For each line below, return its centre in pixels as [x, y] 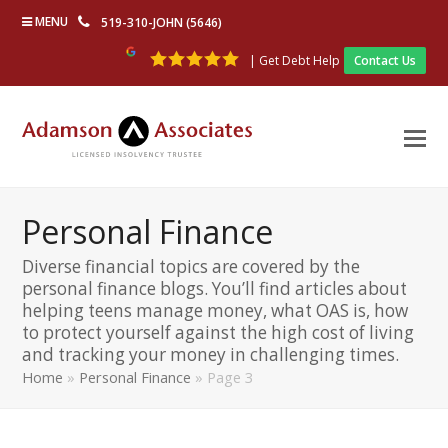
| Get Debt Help [294, 60]
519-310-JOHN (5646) [162, 22]
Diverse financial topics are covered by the [191, 266]
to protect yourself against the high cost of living [218, 332]
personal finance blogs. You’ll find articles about [215, 288]
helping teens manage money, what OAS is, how [215, 310]
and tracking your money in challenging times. [211, 354]
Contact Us [384, 60]
